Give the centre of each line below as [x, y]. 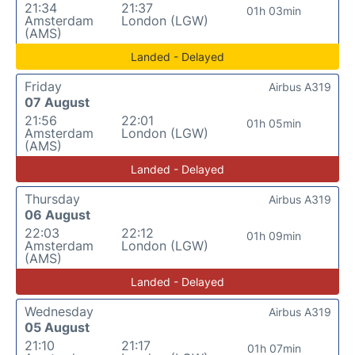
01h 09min [274, 236]
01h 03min [274, 11]
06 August [57, 215]
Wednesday [59, 311]
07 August [57, 102]
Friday [43, 86]
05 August [57, 327]
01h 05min [274, 123]
